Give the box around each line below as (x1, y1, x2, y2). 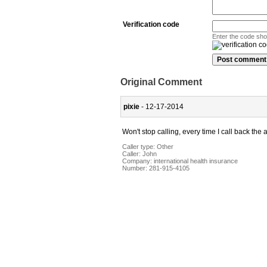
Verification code (123, 20, 179, 29)
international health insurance (154, 157, 238, 164)
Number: (122, 164, 149, 172)
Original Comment (120, 77, 202, 88)
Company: (122, 157, 154, 164)
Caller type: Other (122, 142, 173, 150)
